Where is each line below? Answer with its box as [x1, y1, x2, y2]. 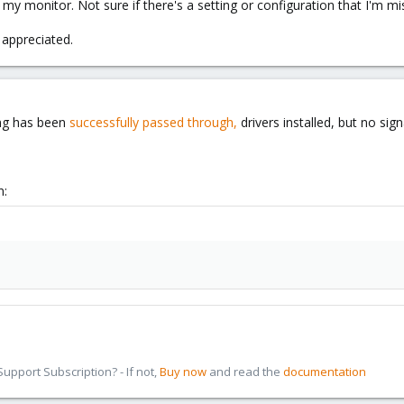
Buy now [160, 363, 207, 380]
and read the [207, 363, 283, 380]
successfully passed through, [69, 114, 237, 131]
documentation [283, 363, 366, 380]
